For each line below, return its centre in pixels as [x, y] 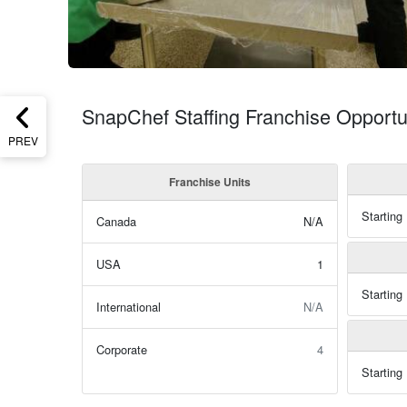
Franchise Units [209, 182]
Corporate [121, 349]
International [128, 307]
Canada [116, 221]
